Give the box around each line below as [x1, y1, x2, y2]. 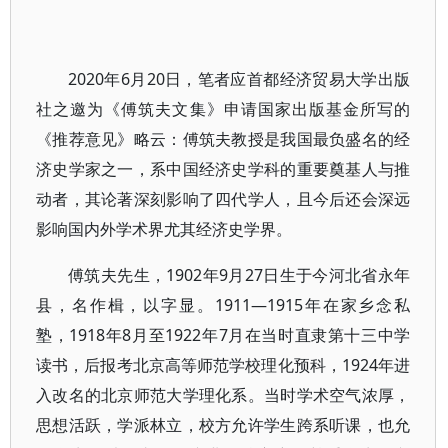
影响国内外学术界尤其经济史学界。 [36, 218, 292, 240]
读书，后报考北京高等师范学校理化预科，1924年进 [36, 354, 411, 376]
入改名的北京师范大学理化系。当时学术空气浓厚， [36, 384, 411, 406]
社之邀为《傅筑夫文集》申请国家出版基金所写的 [36, 98, 411, 120]
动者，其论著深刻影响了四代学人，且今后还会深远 [36, 188, 411, 210]
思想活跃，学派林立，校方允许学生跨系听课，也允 [36, 414, 411, 436]
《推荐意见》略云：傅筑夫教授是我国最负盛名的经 [36, 128, 411, 150]
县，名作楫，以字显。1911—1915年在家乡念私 [36, 294, 411, 316]
